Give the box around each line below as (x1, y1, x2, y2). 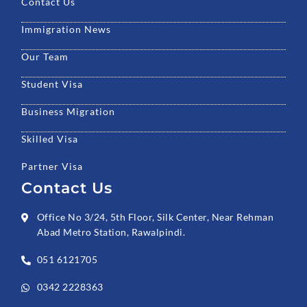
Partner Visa (21, 160, 84, 172)
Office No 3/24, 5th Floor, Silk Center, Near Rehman (36, 210, 274, 223)
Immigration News (21, 23, 112, 35)
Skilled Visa (21, 132, 79, 145)
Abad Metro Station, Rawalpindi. (36, 225, 186, 238)
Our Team (21, 50, 69, 62)
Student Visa (21, 77, 84, 90)
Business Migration (21, 105, 116, 117)
